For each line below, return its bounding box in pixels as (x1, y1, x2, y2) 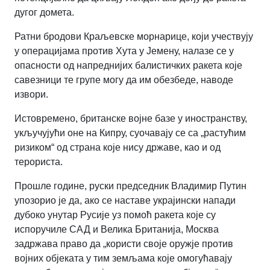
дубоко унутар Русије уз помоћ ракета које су (14, 209, 216, 220)
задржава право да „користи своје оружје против (14, 238, 233, 249)
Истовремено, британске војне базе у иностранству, (14, 113, 247, 124)
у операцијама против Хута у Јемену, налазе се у (14, 45, 234, 56)
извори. (14, 89, 48, 99)
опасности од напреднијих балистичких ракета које (14, 60, 242, 71)
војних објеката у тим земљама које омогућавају (14, 253, 232, 263)
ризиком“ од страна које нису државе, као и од (14, 142, 221, 152)
